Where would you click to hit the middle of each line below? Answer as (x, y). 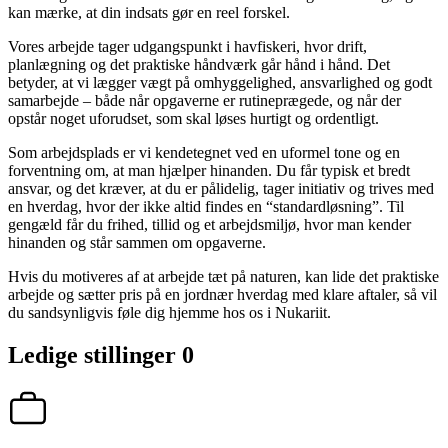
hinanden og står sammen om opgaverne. (137, 242)
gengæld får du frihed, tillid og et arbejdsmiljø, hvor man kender (209, 224)
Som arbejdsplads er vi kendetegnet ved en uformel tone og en (204, 152)
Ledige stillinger (95, 354)
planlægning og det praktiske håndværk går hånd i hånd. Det (199, 64)
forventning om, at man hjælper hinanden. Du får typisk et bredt (209, 170)
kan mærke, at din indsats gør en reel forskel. (149, 12)
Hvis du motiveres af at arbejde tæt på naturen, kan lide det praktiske (223, 276)
